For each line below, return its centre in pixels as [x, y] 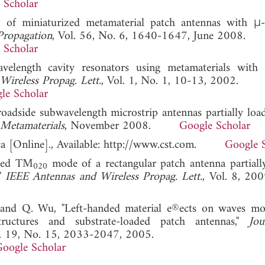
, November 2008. [122, 126]
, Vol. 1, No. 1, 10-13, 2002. [170, 81]
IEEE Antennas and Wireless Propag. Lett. [104, 177]
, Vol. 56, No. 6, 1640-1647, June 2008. [149, 36]
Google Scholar [215, 126]
